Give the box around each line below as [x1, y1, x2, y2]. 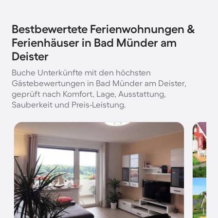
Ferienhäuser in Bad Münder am [12, 36, 177, 49]
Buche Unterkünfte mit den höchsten [12, 68, 151, 77]
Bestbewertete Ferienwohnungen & [12, 22, 195, 36]
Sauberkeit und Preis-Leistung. [12, 100, 126, 109]
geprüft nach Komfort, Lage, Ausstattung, [12, 89, 166, 98]
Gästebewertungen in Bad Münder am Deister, [12, 78, 186, 88]
